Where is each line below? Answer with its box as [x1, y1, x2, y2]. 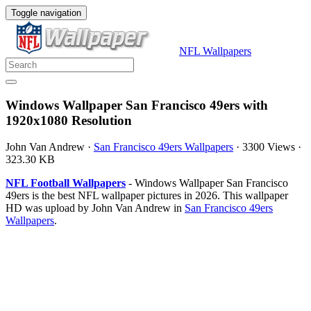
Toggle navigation [11, 8, 81, 18]
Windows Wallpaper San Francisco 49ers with [6, 97, 268, 112]
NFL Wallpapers [179, 45, 251, 57]
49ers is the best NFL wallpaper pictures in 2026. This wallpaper [6, 190, 288, 202]
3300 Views [242, 141, 295, 153]
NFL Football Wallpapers [6, 177, 126, 190]
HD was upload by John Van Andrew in [6, 202, 185, 215]
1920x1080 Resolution [6, 112, 132, 128]
